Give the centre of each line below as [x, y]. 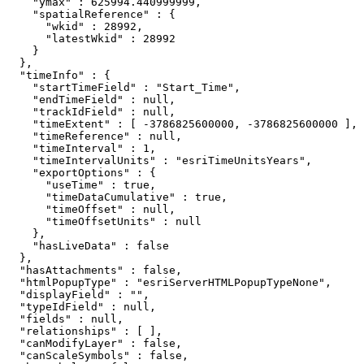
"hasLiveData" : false [88, 246]
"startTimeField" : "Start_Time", [123, 87]
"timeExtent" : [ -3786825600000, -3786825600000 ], [182, 124]
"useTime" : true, [81, 185]
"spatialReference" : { [91, 14]
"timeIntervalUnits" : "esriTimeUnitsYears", [159, 160]
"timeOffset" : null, [91, 209]
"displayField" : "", [78, 295]
